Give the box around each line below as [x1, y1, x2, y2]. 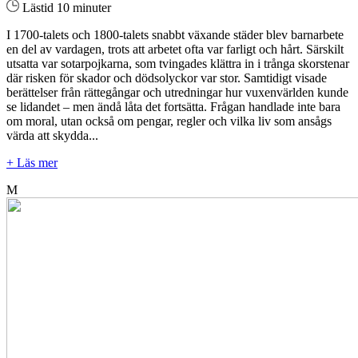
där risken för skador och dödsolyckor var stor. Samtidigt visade [6, 70, 327, 85]
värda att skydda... [6, 128, 98, 142]
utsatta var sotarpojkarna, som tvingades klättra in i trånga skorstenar [6, 56, 349, 70]
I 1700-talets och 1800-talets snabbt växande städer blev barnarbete [6, 27, 344, 42]
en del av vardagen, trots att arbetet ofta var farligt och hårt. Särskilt [6, 42, 344, 56]
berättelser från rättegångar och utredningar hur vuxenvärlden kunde [6, 85, 348, 99]
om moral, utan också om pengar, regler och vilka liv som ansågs [6, 113, 332, 128]
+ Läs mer [6, 155, 58, 169]
